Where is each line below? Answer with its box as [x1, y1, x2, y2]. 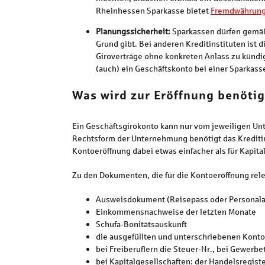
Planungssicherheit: [95, 26, 172, 37]
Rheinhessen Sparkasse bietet [95, 5, 211, 16]
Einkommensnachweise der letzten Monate [95, 206, 256, 217]
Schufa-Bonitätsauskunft [95, 219, 187, 230]
